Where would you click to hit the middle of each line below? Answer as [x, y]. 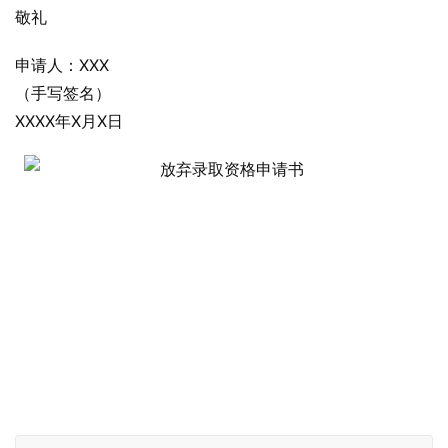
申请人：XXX [62, 65]
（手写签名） [63, 93]
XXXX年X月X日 [69, 121]
